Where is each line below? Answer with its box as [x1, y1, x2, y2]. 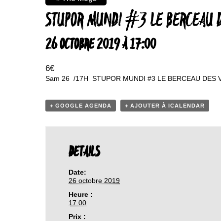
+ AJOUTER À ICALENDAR [125, 103, 205, 109]
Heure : [69, 190, 93, 198]
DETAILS [69, 144, 100, 161]
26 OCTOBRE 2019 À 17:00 [45, 36, 156, 54]
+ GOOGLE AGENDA [50, 103, 111, 109]
